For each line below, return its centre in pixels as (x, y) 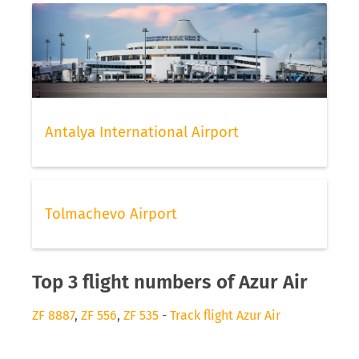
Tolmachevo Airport (111, 214)
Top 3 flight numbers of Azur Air (170, 282)
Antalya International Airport (142, 132)
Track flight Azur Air (225, 315)
